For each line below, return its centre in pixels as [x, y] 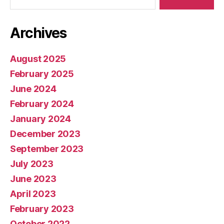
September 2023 [47, 148]
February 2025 [42, 73]
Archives [38, 33]
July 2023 [32, 163]
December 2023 [45, 133]
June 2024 [33, 88]
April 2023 [33, 193]
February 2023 [42, 208]
